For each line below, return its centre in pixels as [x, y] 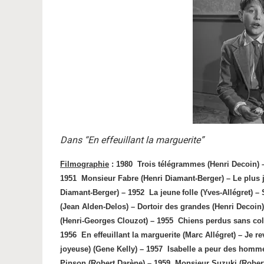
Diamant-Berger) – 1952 [102, 192]
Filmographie [85, 164]
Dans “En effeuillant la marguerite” [132, 140]
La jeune [165, 192]
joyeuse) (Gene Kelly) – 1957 [111, 249]
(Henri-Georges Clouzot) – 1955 [117, 221]
